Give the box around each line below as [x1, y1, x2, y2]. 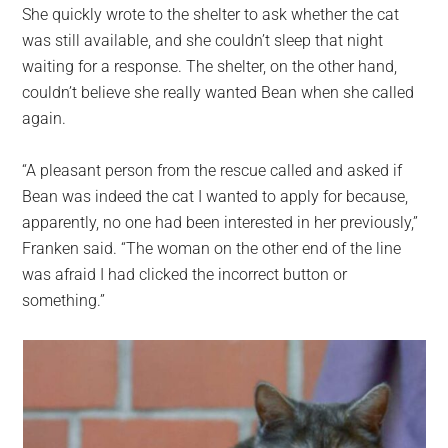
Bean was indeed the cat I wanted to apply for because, [22, 186, 409, 206]
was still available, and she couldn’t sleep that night [22, 30, 384, 50]
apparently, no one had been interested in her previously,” [22, 212, 419, 232]
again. [22, 108, 67, 128]
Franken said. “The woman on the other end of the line [22, 238, 402, 258]
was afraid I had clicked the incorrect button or [22, 264, 348, 284]
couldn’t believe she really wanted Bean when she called [22, 82, 415, 102]
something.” [22, 290, 106, 310]
